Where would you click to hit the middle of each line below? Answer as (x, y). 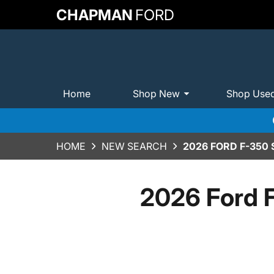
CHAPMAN (94, 15)
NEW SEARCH (134, 146)
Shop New (156, 93)
